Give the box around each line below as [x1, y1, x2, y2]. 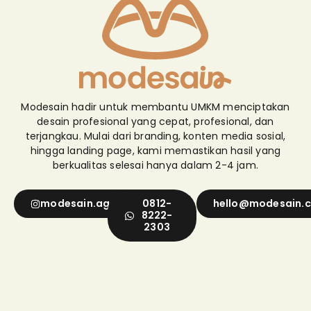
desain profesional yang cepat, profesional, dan [37, 115, 274, 129]
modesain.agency [40, 196, 136, 211]
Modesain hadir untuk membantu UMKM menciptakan [21, 100, 290, 115]
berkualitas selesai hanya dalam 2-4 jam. [53, 158, 258, 173]
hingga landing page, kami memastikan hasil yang [30, 144, 281, 158]
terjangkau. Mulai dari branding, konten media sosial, [25, 129, 286, 144]
